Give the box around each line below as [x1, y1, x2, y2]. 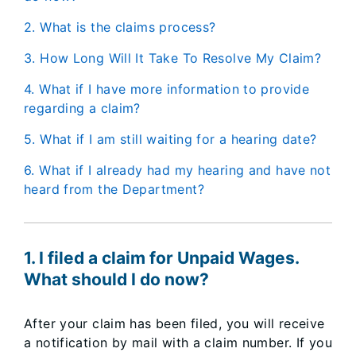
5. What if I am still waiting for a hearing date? [35, 131, 317, 147]
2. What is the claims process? [35, 19, 216, 35]
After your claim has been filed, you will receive [24, 315, 325, 331]
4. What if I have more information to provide [24, 81, 35, 97]
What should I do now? [24, 269, 209, 289]
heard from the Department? [24, 181, 204, 197]
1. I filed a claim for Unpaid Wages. [24, 248, 299, 268]
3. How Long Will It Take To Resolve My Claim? [35, 50, 322, 66]
